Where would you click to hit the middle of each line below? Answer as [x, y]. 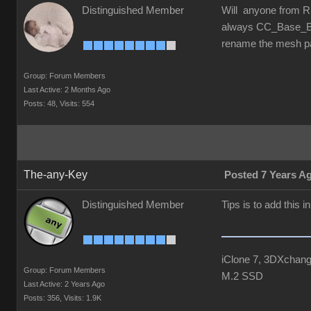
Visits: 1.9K [83, 298]
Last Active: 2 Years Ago [64, 284]
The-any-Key [56, 175]
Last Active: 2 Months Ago [67, 90]
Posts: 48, [41, 103]
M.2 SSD [242, 276]
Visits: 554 [77, 103]
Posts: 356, [43, 298]
